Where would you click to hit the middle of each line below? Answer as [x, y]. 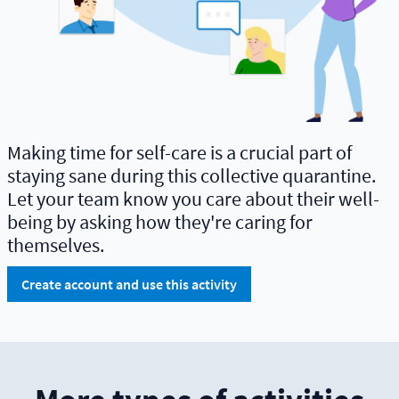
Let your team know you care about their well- [193, 198]
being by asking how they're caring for [160, 221]
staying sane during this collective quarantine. [191, 175]
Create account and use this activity [129, 284]
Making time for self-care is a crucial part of [179, 152]
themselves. [56, 244]
